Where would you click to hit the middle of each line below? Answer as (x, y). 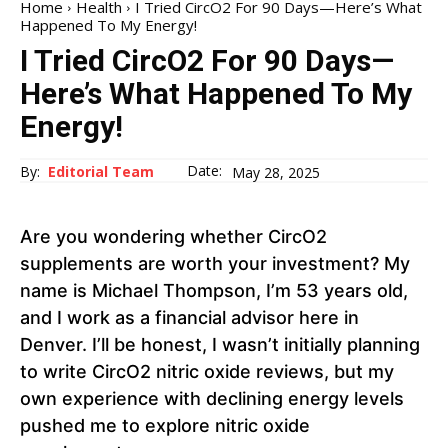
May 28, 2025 (276, 172)
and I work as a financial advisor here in (189, 318)
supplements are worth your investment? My (215, 264)
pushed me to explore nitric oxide (165, 426)
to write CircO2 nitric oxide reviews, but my (207, 372)
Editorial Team (101, 172)
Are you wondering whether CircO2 (173, 237)
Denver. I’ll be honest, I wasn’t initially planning (220, 345)
